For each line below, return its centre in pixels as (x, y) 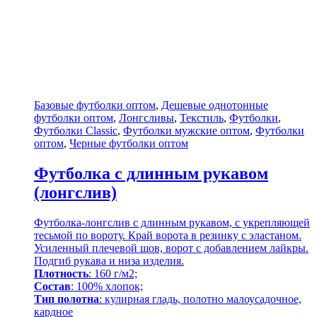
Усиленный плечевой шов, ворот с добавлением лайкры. (171, 248)
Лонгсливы (146, 118)
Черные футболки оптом (129, 144)
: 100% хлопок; (107, 287)
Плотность (61, 274)
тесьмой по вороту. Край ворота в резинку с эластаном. (168, 236)
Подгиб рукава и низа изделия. (109, 261)
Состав (52, 287)
